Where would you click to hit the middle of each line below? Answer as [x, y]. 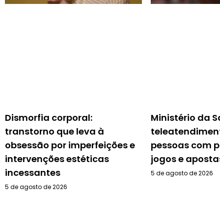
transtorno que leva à [55, 131]
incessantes [33, 172]
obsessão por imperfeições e [70, 145]
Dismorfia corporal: [49, 117]
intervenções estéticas [57, 159]
